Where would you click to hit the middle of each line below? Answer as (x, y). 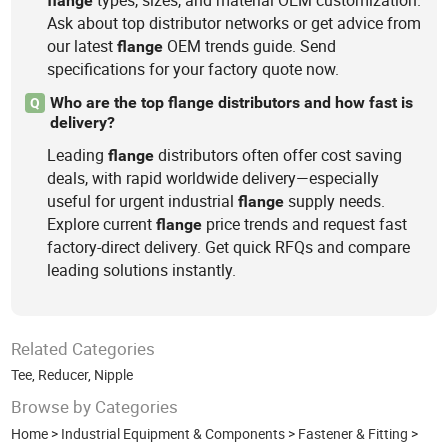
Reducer (63, 375)
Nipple (114, 375)
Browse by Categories (95, 407)
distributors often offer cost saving (278, 155)
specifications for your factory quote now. (193, 69)
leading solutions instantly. (142, 270)
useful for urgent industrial (143, 201)
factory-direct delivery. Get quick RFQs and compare (229, 247)
